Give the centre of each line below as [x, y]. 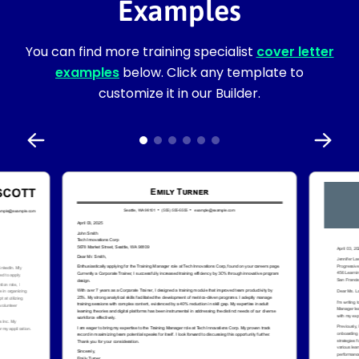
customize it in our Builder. [179, 93]
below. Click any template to [212, 72]
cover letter [295, 51]
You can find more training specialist [141, 51]
